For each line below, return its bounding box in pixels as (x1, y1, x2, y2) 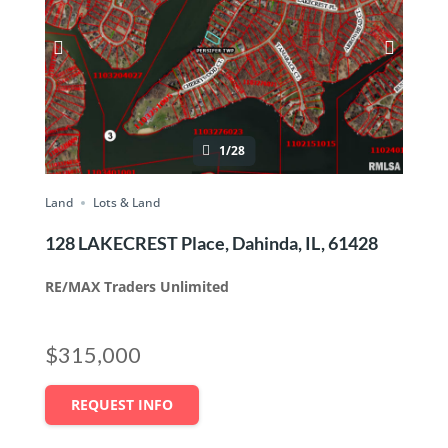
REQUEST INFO (70, 395, 173, 415)
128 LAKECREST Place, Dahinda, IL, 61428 (44, 232, 378, 255)
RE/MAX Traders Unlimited (44, 277, 229, 297)
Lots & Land (92, 194, 160, 212)
